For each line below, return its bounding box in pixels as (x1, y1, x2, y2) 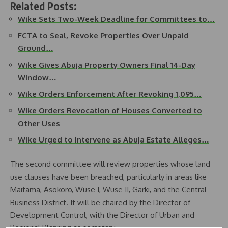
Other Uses (18, 118, 60, 128)
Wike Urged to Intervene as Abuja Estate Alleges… (18, 135, 209, 145)
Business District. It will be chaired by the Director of (10, 197, 190, 207)
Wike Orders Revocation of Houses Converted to (18, 105, 202, 116)
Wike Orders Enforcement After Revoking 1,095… (18, 89, 202, 99)
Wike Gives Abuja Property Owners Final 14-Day (18, 60, 195, 70)
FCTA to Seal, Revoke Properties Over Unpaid (18, 31, 189, 40)
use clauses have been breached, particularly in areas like (10, 172, 207, 182)
